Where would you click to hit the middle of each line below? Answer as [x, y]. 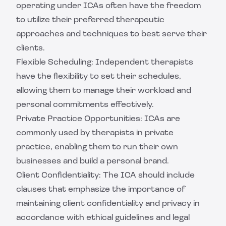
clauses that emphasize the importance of [100, 190]
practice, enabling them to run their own [97, 147]
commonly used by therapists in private [95, 133]
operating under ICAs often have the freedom [108, 6]
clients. [31, 48]
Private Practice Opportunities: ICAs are [98, 119]
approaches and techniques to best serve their [111, 34]
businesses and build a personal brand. [93, 161]
